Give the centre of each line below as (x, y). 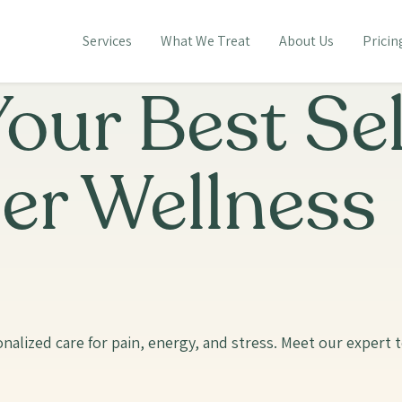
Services (107, 41)
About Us (306, 41)
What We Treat (205, 41)
